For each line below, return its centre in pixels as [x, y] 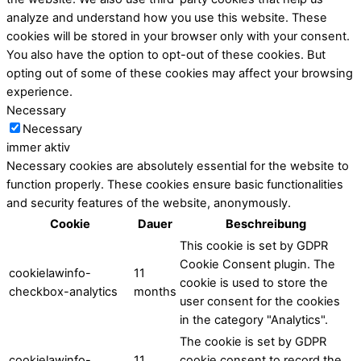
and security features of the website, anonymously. [149, 203]
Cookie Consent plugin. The [257, 264]
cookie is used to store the [254, 282]
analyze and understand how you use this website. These [167, 17]
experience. [39, 91]
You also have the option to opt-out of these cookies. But [166, 54]
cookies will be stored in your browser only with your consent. [178, 36]
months [155, 291]
